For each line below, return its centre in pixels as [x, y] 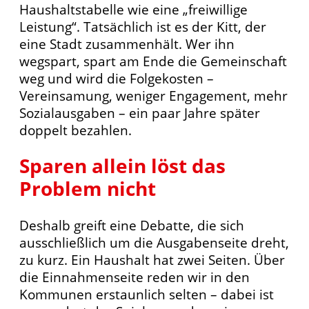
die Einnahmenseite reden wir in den [134, 277]
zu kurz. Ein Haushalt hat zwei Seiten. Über [152, 259]
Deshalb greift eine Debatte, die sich [132, 225]
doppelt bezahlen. [76, 130]
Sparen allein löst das [122, 166]
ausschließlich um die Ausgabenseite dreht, [154, 242]
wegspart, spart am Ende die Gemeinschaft [153, 61]
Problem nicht [88, 189]
